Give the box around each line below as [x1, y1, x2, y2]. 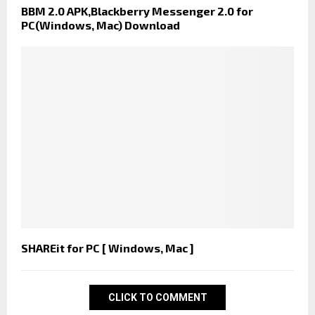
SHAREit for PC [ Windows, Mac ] [21, 240, 194, 255]
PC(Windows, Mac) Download [21, 18, 180, 32]
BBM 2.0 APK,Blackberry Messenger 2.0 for [21, 4, 253, 18]
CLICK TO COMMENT [108, 291, 207, 303]
